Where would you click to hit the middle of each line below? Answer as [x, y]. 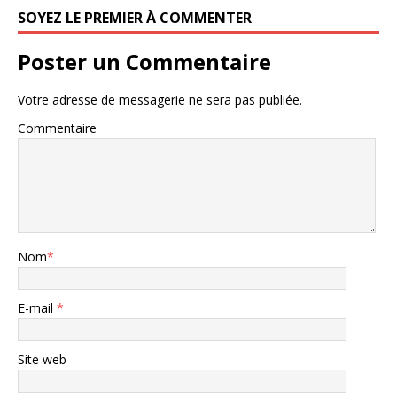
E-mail [37, 308]
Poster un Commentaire [144, 62]
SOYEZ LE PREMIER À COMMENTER [135, 18]
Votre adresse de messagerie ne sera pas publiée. [160, 100]
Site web [42, 360]
